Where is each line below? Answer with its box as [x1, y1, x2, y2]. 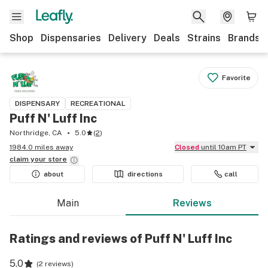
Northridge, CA [10, 129, 62, 137]
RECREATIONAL [71, 99, 126, 108]
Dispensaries [41, 32, 101, 44]
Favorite [222, 74, 251, 82]
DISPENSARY [15, 99, 60, 108]
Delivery [108, 32, 147, 44]
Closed [179, 143, 199, 151]
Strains [187, 32, 221, 44]
